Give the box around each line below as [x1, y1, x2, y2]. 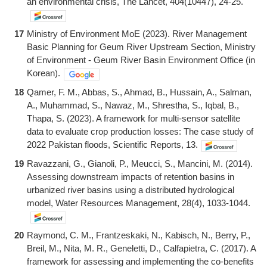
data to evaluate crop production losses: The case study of [27, 126, 253, 136]
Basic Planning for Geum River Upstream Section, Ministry [27, 41, 256, 52]
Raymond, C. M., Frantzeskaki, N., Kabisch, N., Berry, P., [27, 229, 250, 240]
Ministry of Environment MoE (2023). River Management [27, 28, 247, 39]
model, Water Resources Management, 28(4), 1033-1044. [27, 197, 250, 208]
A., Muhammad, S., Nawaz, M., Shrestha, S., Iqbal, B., [27, 100, 239, 110]
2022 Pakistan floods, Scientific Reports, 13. [27, 139, 198, 150]
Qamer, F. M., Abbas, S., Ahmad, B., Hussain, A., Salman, [27, 86, 252, 97]
